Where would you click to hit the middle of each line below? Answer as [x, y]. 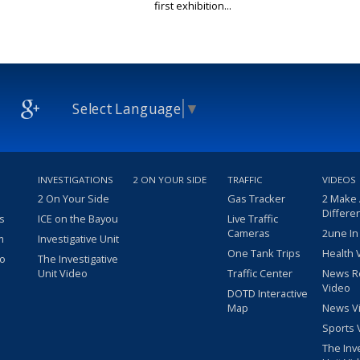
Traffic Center [260, 274]
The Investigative [78, 259]
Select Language [127, 109]
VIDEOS [339, 180]
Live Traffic [253, 219]
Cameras [249, 233]
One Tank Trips [264, 254]
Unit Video [63, 274]
